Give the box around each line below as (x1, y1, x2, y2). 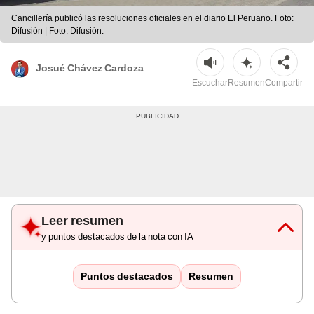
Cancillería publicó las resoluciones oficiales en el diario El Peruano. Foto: (11, 13, 294, 24)
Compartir (265, 78, 303, 88)
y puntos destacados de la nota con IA (41, 231, 193, 243)
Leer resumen (41, 213, 123, 228)
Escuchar (192, 78, 228, 88)
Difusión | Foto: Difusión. (11, 26, 104, 36)
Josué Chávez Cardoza (36, 62, 144, 74)
